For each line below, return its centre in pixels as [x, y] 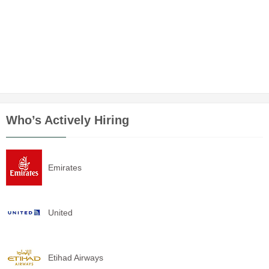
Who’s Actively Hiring [68, 120]
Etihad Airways [76, 258]
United [60, 213]
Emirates [65, 168]
